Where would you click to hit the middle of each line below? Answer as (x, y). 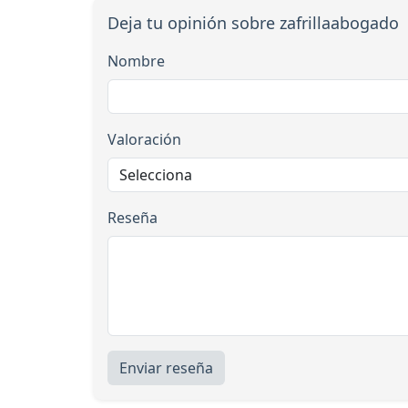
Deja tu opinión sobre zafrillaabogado (253, 22)
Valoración (144, 139)
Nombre (136, 61)
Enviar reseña (166, 367)
